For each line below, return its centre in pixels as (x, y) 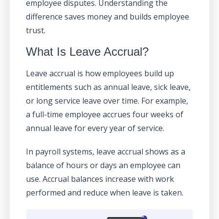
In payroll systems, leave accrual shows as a (105, 151)
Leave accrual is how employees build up (100, 73)
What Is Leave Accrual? (87, 51)
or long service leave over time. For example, (107, 100)
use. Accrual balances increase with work (100, 179)
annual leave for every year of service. (95, 128)
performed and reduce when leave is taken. (104, 192)
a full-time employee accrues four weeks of (104, 114)
